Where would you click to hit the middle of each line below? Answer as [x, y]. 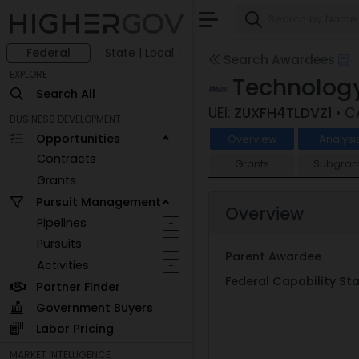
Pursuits [60, 244]
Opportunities [78, 138]
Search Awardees [278, 60]
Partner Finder [78, 286]
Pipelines [62, 222]
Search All [65, 93]
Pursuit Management [98, 202]
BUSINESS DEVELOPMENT [65, 119]
